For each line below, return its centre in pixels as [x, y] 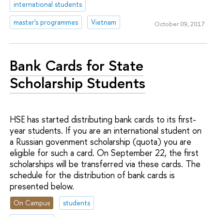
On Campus [32, 202]
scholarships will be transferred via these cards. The [105, 164]
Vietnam [104, 22]
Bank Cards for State [77, 65]
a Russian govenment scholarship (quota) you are [101, 142]
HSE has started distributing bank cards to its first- [103, 120]
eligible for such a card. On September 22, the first [104, 153]
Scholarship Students [77, 83]
